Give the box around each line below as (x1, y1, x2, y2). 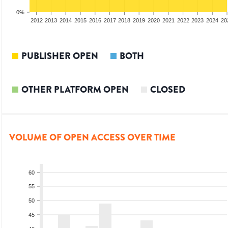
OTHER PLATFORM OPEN (21, 83, 129, 97)
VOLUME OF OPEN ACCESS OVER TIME (9, 131, 176, 145)
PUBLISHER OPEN (21, 49, 98, 63)
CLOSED (150, 83, 185, 97)
